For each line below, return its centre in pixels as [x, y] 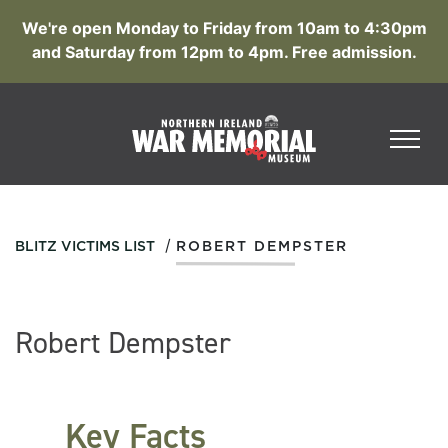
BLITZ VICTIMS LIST [85, 247]
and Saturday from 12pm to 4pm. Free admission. [224, 52]
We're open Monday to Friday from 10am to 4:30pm [224, 28]
